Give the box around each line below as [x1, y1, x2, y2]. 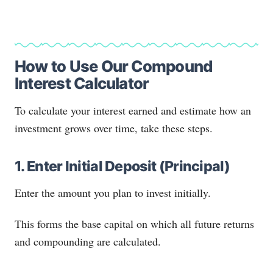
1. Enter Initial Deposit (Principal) [15, 158, 230, 175]
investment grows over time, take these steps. [15, 121, 213, 136]
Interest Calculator [15, 74, 149, 93]
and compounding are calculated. [15, 233, 161, 249]
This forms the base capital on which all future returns [15, 216, 254, 231]
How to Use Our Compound [15, 57, 213, 76]
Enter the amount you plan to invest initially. [15, 185, 211, 200]
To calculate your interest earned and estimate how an [15, 103, 251, 118]
